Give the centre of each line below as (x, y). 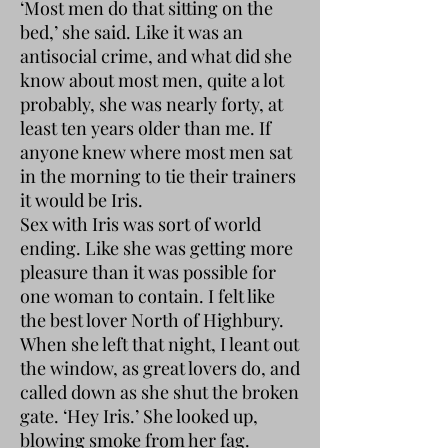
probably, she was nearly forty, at (151, 103)
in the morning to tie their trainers (158, 175)
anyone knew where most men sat (156, 151)
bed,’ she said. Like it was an (131, 31)
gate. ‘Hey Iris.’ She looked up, (139, 415)
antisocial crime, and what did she (156, 55)
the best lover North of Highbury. (152, 319)
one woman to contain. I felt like (147, 295)
